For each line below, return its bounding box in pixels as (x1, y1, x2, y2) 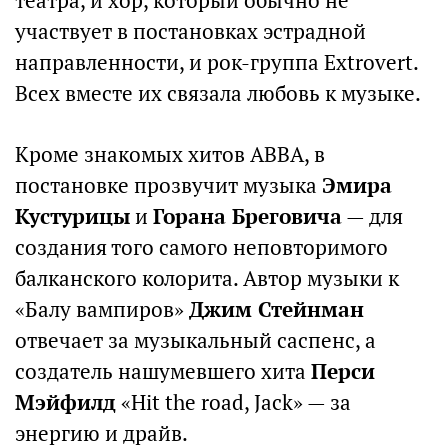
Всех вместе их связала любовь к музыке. (15, 80, 421, 107)
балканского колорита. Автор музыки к (15, 265, 399, 292)
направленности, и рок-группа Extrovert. (15, 49, 418, 76)
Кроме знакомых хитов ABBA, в (15, 141, 325, 168)
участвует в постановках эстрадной (15, 18, 366, 45)
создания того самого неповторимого (15, 234, 388, 261)
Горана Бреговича (153, 203, 342, 230)
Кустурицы (15, 203, 130, 230)
